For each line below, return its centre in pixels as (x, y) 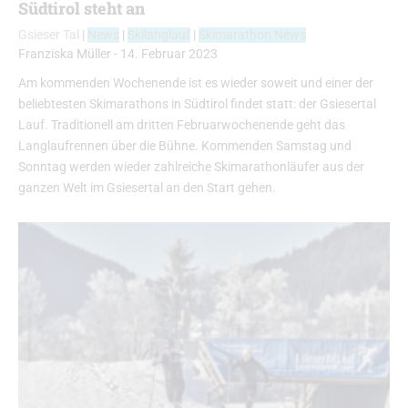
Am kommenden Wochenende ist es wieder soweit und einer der (196, 84)
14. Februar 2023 (169, 55)
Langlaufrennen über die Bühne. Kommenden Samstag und (185, 147)
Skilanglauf (159, 36)
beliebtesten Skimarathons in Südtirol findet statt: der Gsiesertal (197, 105)
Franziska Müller (65, 55)
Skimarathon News (252, 36)
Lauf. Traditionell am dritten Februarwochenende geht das (182, 126)
